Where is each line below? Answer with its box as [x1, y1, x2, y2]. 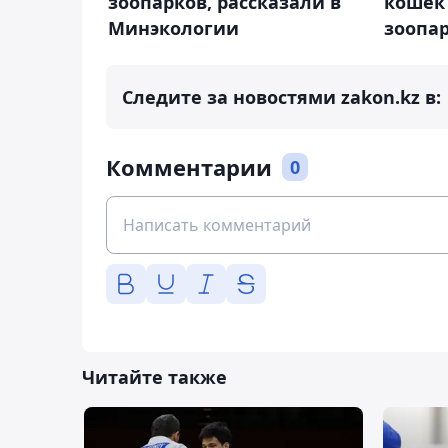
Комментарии [106, 152, 272, 183]
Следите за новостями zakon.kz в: [122, 85, 441, 110]
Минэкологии [108, 15, 239, 40]
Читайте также [82, 365, 227, 390]
